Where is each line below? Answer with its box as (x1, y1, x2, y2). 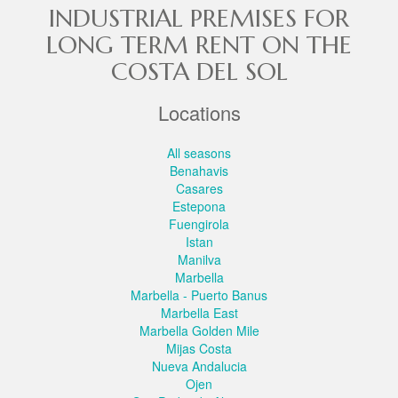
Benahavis (170, 161, 228, 179)
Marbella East (160, 303, 238, 322)
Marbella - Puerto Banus (131, 285, 267, 304)
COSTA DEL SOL (110, 55, 288, 87)
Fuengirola (169, 214, 229, 233)
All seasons (167, 143, 231, 162)
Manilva (177, 250, 221, 268)
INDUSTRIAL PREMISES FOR (49, 2, 349, 34)
